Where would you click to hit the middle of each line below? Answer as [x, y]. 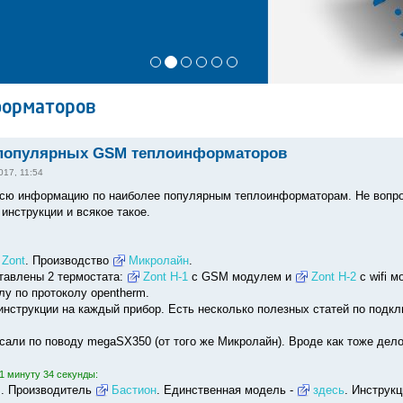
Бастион [134, 390]
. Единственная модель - [226, 390]
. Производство [68, 260]
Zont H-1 [165, 276]
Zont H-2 [333, 276]
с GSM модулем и [241, 276]
